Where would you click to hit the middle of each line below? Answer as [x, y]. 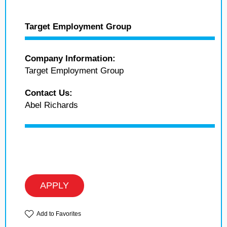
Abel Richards [51, 105]
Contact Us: [49, 93]
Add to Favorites [59, 214]
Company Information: [70, 58]
